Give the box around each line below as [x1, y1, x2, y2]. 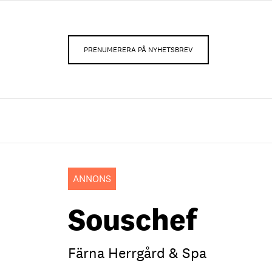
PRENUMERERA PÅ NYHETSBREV [84, 44, 193, 55]
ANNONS [73, 172, 111, 185]
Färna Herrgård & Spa [68, 243, 206, 262]
